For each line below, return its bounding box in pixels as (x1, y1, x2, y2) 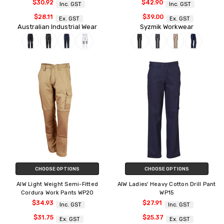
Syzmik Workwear (139, 22, 193, 30)
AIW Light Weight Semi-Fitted (16, 180, 98, 187)
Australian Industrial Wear (17, 22, 97, 30)
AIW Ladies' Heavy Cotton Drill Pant (117, 180, 216, 187)
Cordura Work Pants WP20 (20, 189, 94, 196)
